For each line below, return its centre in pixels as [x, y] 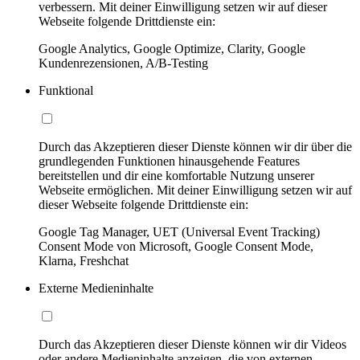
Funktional [66, 90]
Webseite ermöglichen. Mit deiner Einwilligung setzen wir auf [195, 190]
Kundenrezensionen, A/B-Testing [123, 63]
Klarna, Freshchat [84, 260]
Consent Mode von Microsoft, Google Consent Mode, [176, 246]
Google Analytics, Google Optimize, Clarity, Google [172, 48]
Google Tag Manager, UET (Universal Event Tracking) [179, 231]
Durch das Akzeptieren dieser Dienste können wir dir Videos [192, 344]
